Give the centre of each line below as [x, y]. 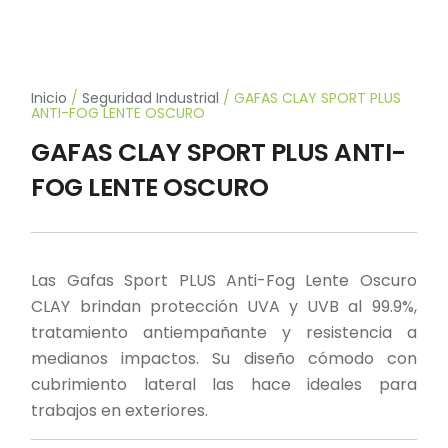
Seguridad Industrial [151, 97]
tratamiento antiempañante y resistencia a [224, 333]
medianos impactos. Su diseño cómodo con [224, 359]
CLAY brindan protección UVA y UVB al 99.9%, [224, 307]
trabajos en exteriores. [120, 411]
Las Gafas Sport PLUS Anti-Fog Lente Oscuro [224, 281]
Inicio [49, 97]
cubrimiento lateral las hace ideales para [224, 385]
